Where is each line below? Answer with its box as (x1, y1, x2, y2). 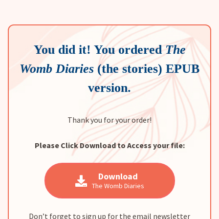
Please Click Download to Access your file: (34, 140, 185, 150)
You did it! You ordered (33, 43, 165, 57)
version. (88, 81, 131, 95)
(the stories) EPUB (94, 62, 199, 76)
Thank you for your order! (67, 115, 152, 125)
